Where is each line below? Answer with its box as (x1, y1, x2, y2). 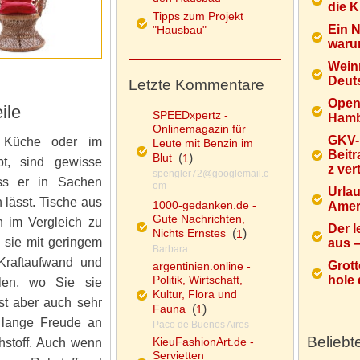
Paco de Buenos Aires (152, 319, 249, 330)
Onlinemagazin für (152, 122, 246, 136)
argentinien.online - (152, 260, 251, 272)
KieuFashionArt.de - (152, 335, 254, 348)
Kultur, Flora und (152, 288, 237, 301)
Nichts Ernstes (152, 227, 226, 240)
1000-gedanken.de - (152, 198, 256, 211)
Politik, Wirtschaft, (152, 273, 243, 287)
